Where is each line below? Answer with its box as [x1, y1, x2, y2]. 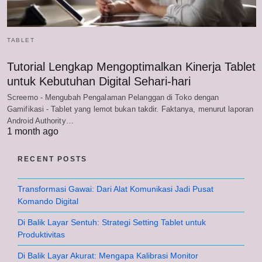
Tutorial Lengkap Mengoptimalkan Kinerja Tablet [7, 60, 256, 73]
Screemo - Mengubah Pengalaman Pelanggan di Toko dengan [7, 92, 219, 102]
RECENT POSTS [18, 154, 88, 163]
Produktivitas [18, 229, 65, 239]
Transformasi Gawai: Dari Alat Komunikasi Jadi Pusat [18, 184, 213, 194]
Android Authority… [7, 116, 74, 125]
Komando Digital [18, 196, 78, 206]
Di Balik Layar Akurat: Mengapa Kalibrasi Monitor [18, 250, 198, 260]
